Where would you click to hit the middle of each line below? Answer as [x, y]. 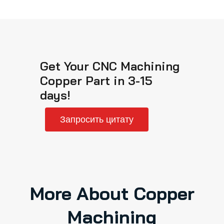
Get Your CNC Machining [110, 66]
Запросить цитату [97, 119]
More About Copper [112, 193]
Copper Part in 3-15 [96, 80]
